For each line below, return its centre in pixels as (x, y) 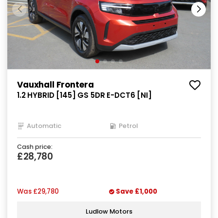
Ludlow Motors (109, 211)
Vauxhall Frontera (55, 85)
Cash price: (35, 147)
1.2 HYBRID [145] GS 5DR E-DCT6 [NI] (84, 95)
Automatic (44, 126)
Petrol (128, 126)
